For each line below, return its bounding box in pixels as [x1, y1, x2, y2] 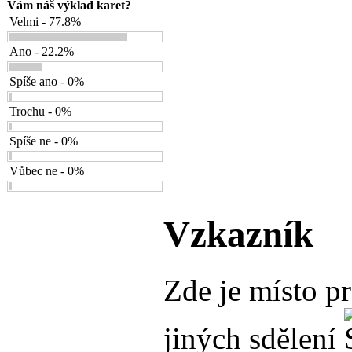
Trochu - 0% [9, 104, 71, 118]
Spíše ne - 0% [9, 134, 78, 148]
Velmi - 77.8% [9, 15, 81, 28]
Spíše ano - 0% [9, 75, 84, 88]
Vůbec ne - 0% [9, 164, 84, 178]
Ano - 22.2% [9, 45, 74, 58]
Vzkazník [163, 214, 313, 255]
